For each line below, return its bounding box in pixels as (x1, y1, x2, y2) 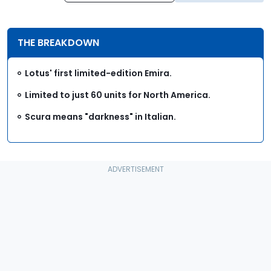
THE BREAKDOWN (18, 36, 99, 50)
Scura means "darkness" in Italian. (25, 111, 176, 123)
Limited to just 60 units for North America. (25, 89, 211, 102)
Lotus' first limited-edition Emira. (25, 67, 172, 80)
